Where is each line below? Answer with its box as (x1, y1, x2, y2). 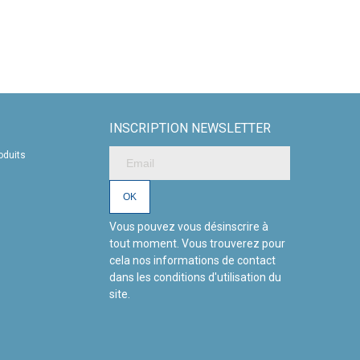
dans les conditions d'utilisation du (109, 270, 281, 284)
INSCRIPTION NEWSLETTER (109, 120, 271, 136)
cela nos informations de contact (109, 253, 276, 267)
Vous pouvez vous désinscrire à (109, 219, 268, 233)
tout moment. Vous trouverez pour (109, 236, 285, 250)
